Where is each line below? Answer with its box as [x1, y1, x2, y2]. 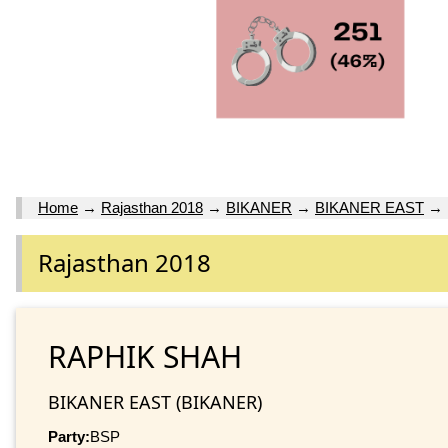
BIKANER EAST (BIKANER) [48, 389, 262, 414]
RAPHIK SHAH [48, 335, 242, 377]
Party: [48, 427, 90, 445]
